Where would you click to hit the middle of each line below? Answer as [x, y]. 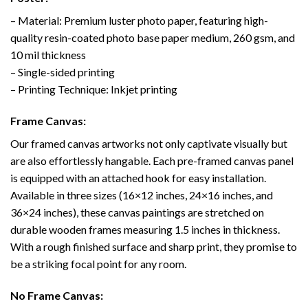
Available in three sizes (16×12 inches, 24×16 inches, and [142, 195]
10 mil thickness [48, 55]
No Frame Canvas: [57, 295]
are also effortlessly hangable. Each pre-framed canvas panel [152, 160]
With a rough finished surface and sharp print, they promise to [154, 246]
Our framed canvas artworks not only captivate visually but [149, 143]
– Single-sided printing [63, 72]
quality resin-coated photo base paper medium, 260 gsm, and [153, 38]
